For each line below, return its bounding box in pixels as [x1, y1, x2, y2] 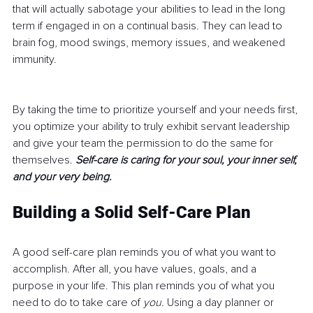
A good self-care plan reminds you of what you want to [13, 245, 279, 259]
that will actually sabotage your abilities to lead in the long [13, 1, 288, 16]
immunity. [13, 52, 57, 66]
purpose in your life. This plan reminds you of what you [13, 278, 277, 293]
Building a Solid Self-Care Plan [13, 202, 251, 222]
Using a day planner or [164, 295, 277, 310]
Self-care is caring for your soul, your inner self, [75, 152, 300, 167]
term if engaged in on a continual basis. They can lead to [13, 18, 285, 33]
